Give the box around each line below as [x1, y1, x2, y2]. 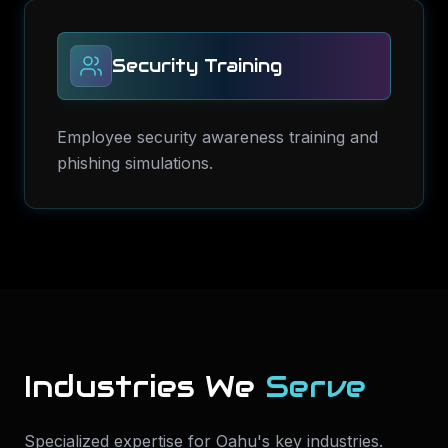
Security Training [112, 54, 282, 77]
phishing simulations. [57, 153, 213, 173]
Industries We [24, 367, 265, 406]
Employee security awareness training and [57, 127, 378, 147]
